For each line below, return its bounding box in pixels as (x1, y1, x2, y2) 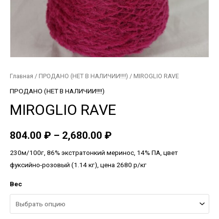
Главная (10, 72, 33, 80)
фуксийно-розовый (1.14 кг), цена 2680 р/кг (10, 160, 147, 169)
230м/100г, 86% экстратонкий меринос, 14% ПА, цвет (10, 148, 178, 156)
